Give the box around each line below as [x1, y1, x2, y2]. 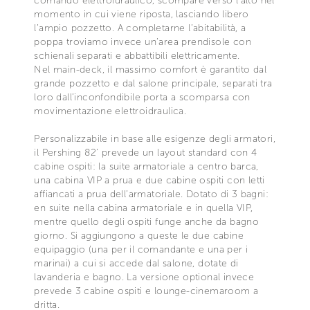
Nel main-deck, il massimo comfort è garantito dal [34, 63, 266, 75]
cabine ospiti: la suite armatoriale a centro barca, [34, 160, 259, 172]
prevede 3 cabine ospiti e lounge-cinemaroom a [34, 284, 259, 297]
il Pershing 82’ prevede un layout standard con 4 [34, 146, 257, 158]
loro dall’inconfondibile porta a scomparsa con [34, 91, 250, 103]
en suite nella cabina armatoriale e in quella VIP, [34, 201, 253, 214]
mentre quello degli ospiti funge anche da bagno [34, 215, 259, 228]
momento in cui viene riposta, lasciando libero [34, 8, 249, 20]
